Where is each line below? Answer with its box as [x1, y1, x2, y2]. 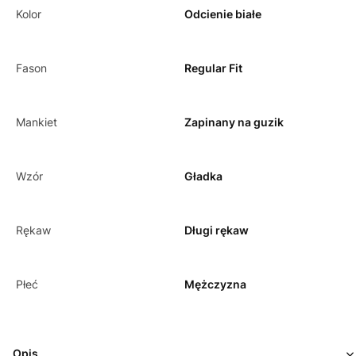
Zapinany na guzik [184, 114, 284, 129]
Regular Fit [184, 60, 242, 75]
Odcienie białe [184, 6, 261, 21]
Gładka [184, 168, 222, 183]
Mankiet [16, 114, 57, 129]
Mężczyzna [184, 277, 246, 291]
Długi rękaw [184, 222, 249, 237]
